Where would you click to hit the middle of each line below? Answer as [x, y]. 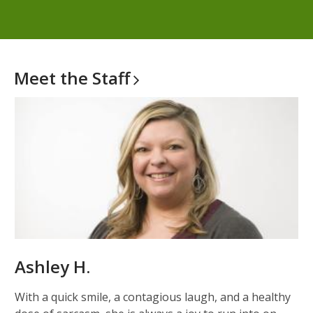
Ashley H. [52, 267]
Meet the [53, 78]
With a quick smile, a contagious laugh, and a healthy [153, 297]
